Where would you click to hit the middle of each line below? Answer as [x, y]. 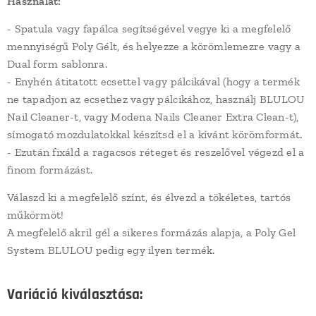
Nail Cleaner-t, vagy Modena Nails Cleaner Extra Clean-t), [153, 117]
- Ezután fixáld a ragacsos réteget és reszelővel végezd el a [156, 152]
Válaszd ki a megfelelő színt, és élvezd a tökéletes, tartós [149, 197]
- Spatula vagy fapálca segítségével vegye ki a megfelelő [149, 29]
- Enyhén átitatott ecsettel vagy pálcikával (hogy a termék [153, 81]
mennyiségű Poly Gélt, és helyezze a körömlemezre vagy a [154, 46]
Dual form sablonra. [57, 64]
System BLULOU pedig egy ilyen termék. [111, 250]
